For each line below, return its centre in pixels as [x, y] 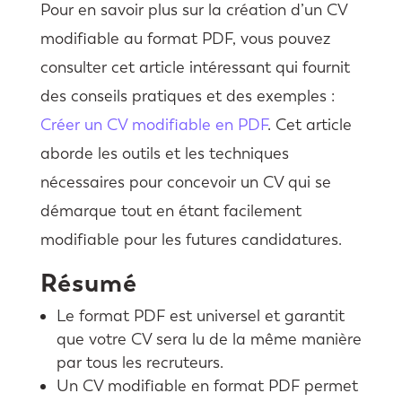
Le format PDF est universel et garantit [200, 315]
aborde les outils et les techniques [164, 153]
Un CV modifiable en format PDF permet [207, 385]
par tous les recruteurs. [140, 362]
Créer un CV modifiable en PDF [153, 124]
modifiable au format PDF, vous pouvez [185, 38]
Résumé [88, 282]
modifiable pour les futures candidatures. [191, 239]
